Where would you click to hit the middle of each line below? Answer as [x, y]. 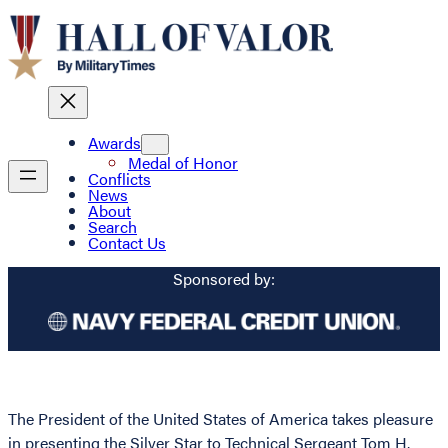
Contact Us [127, 243]
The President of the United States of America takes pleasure [220, 419]
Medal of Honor [183, 163]
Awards [114, 143]
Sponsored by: [224, 278]
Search [112, 227]
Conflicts [119, 179]
